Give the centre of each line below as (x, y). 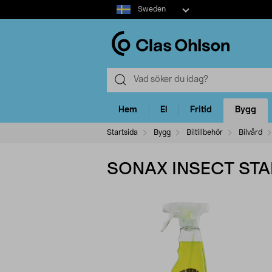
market (121, 18)
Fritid (201, 110)
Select (119, 5)
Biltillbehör (205, 132)
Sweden (151, 9)
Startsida (122, 132)
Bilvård (250, 132)
